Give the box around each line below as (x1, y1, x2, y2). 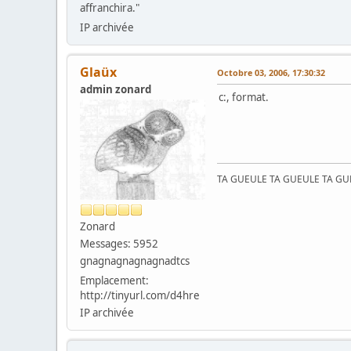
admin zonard (80, 81, 151, 96)
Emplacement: (80, 273, 149, 288)
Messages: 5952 (80, 236, 158, 251)
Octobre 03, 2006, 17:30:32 (217, 66, 325, 78)
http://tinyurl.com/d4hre (80, 288, 200, 302)
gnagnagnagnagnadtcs (80, 253, 190, 268)
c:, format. (219, 89, 269, 104)
